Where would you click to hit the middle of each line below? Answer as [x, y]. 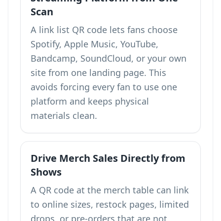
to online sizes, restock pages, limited [110, 204]
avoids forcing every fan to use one [104, 87]
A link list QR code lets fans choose [104, 30]
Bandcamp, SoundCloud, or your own [109, 58]
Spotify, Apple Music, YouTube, [94, 44]
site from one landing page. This [98, 73]
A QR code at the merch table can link [110, 190]
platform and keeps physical [90, 101]
